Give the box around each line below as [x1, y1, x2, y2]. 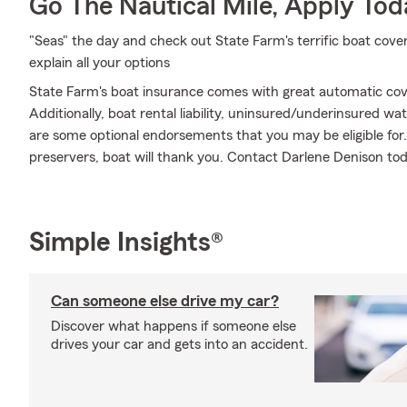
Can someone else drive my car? [51, 293, 279, 309]
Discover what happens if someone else [51, 319, 296, 333]
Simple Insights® [29, 229, 223, 256]
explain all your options [29, 55, 170, 70]
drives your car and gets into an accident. [51, 337, 308, 352]
